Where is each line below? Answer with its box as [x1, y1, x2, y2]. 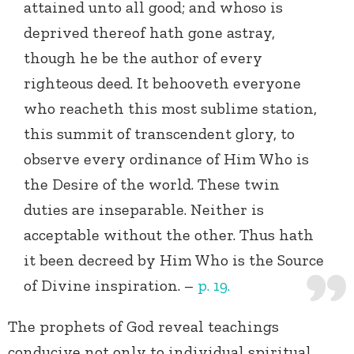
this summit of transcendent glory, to [24, 124, 295, 144]
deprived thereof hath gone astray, [24, 23, 275, 43]
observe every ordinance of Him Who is [24, 149, 309, 169]
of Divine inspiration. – [24, 276, 198, 296]
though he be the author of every [24, 48, 262, 68]
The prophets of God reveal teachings [8, 317, 279, 337]
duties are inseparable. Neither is [24, 200, 264, 220]
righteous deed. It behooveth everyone [24, 73, 301, 93]
